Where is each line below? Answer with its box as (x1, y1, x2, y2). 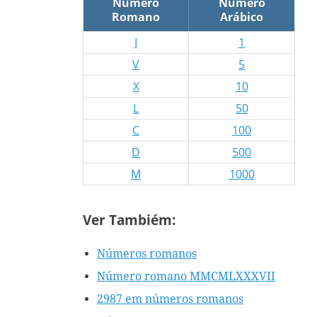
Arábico (220, 9, 263, 25)
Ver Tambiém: (83, 211, 175, 229)
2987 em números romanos (97, 292, 243, 306)
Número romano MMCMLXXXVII (97, 269, 275, 283)
